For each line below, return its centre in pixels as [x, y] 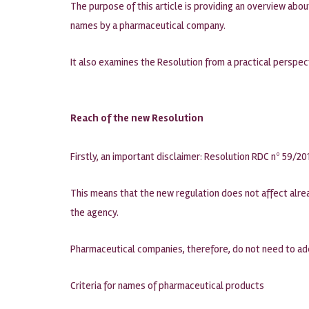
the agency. [94, 212]
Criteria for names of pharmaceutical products [167, 286]
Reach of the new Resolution [137, 118]
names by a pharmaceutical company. [148, 26]
